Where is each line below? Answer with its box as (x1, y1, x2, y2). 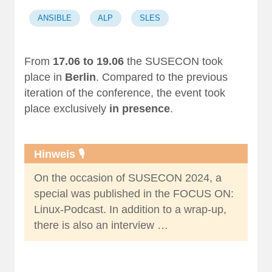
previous (186, 71, 228, 84)
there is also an (34, 219, 111, 231)
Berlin (65, 71, 96, 84)
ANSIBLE (37, 13, 72, 23)
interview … (111, 219, 168, 231)
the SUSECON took (124, 55, 223, 68)
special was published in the (34, 187, 173, 200)
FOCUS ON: (173, 187, 234, 200)
